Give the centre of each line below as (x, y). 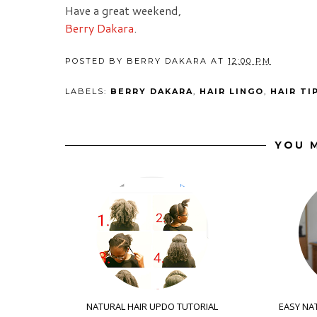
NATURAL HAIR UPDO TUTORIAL (152, 307)
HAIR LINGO (232, 92)
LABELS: (88, 92)
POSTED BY (96, 61)
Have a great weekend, (123, 11)
